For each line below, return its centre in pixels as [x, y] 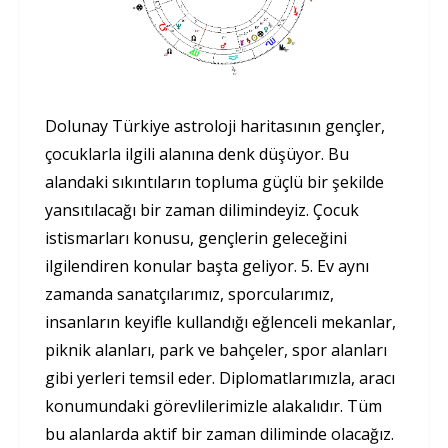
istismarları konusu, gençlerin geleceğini [196, 237]
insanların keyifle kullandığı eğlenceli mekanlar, [220, 321]
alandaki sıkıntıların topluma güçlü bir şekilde [214, 181]
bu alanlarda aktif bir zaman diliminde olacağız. [219, 433]
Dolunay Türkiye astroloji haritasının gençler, [215, 125]
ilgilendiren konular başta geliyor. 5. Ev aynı [207, 265]
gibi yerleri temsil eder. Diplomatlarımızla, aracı [220, 377]
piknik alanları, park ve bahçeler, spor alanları [216, 349]
